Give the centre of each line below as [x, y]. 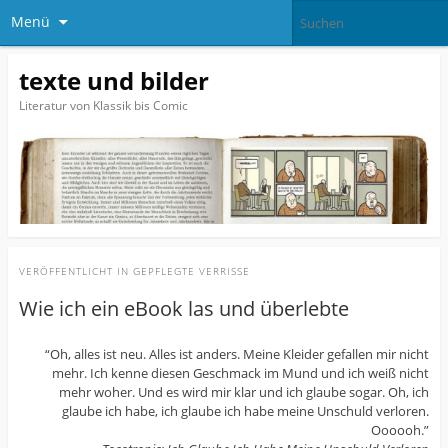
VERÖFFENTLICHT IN [75, 271]
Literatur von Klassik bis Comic [103, 105]
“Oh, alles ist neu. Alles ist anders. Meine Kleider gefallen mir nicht [237, 354]
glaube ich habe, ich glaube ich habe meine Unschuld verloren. [246, 411]
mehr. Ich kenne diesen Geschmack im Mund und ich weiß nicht [241, 373]
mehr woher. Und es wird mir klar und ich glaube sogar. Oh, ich [244, 392]
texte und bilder [113, 80]
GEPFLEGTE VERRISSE [191, 271]
